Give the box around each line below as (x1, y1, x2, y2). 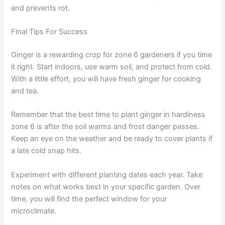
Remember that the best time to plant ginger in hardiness (11, 110, 206, 120)
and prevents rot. (11, 3, 70, 13)
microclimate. (11, 206, 57, 215)
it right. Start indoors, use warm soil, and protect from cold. (11, 62, 212, 71)
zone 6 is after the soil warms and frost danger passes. (11, 122, 200, 132)
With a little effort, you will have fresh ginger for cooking (11, 74, 201, 83)
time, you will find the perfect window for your (11, 194, 167, 203)
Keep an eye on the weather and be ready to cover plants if (11, 134, 213, 144)
